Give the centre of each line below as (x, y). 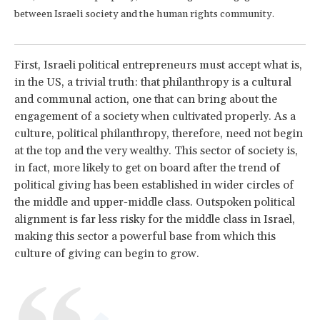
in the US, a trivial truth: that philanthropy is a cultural (153, 82)
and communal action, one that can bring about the (146, 100)
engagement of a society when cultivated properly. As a (155, 117)
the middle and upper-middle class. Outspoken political (155, 202)
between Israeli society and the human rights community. (144, 15)
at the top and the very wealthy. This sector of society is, (156, 151)
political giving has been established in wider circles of (154, 185)
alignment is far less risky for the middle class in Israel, (155, 220)
